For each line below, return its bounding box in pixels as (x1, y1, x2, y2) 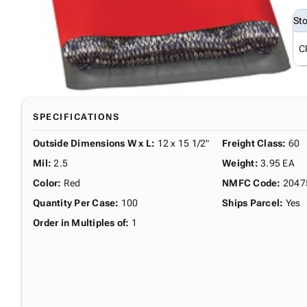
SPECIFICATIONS (33, 111, 119, 122)
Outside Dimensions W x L (33, 137, 151, 149)
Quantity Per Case (33, 197, 116, 208)
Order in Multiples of (33, 217, 126, 228)
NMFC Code (222, 177, 278, 188)
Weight (222, 157, 255, 169)
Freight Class (222, 137, 283, 149)
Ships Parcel (222, 197, 280, 208)
